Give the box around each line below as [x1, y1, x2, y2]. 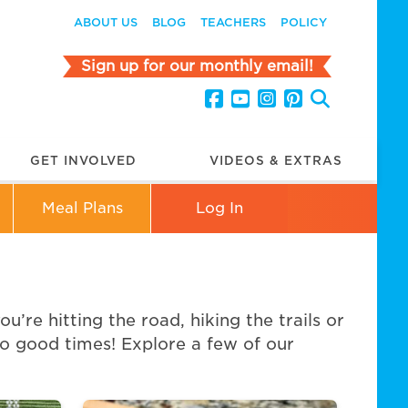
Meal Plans [41, 199, 123, 217]
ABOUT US [74, 15, 138, 29]
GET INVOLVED [29, 153, 137, 168]
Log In [196, 199, 244, 217]
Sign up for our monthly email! [81, 57, 314, 75]
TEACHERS [200, 15, 267, 29]
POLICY [280, 15, 328, 29]
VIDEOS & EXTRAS [209, 153, 343, 168]
